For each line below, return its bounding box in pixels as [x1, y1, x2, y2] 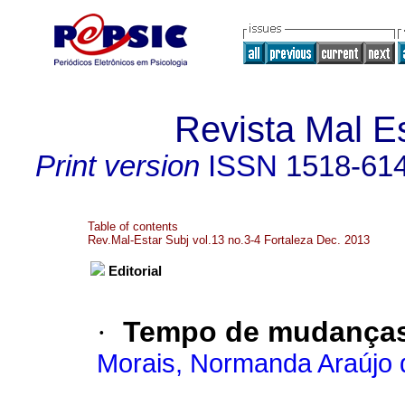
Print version [35, 150, 200, 183]
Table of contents [88, 220, 178, 233]
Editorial [108, 264, 162, 279]
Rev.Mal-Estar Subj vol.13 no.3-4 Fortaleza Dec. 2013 [88, 233, 370, 247]
